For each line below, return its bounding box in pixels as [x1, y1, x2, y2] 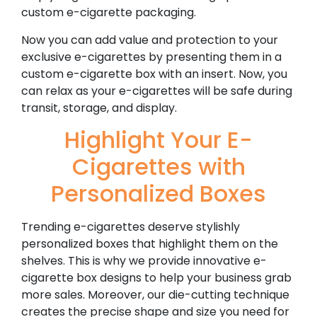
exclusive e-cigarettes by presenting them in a [21, 48, 282, 65]
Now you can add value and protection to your [21, 31, 278, 48]
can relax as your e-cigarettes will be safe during [21, 82, 292, 99]
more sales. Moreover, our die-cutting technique [21, 286, 289, 303]
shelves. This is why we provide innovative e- [21, 252, 267, 269]
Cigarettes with [71, 150, 246, 183]
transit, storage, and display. [21, 99, 180, 116]
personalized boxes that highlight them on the [21, 235, 278, 252]
